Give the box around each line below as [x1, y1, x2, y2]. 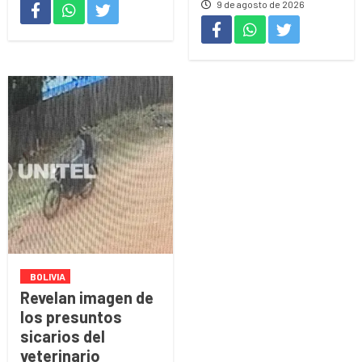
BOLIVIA [30, 270, 65, 282]
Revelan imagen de [20, 287, 154, 307]
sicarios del [20, 326, 105, 346]
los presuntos [20, 306, 122, 326]
